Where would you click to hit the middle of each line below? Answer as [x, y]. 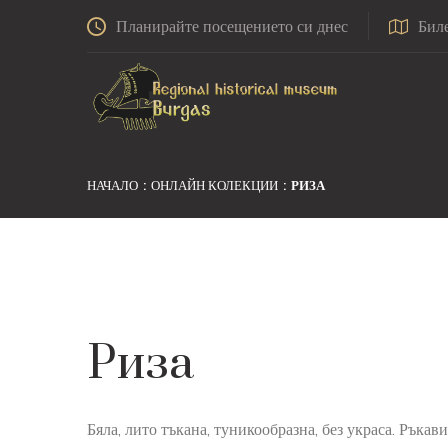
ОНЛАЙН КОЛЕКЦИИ [214, 185]
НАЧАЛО [112, 185]
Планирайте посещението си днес [232, 26]
